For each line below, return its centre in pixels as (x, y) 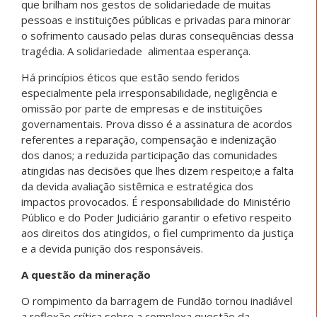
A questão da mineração (86, 275)
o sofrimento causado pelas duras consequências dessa (157, 36)
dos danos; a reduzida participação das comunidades (149, 155)
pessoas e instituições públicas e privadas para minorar (156, 20)
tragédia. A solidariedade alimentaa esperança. (136, 51)
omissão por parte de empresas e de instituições (142, 109)
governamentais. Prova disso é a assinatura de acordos (157, 124)
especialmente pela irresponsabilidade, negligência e (149, 93)
